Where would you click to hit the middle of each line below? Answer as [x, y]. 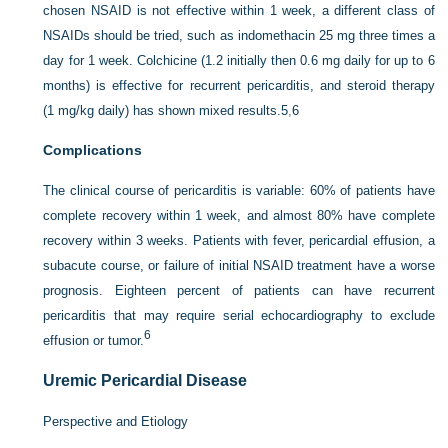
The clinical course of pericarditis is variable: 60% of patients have [239, 191]
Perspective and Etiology [116, 422]
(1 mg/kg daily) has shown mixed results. [162, 111]
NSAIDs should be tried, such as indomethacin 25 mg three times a [239, 36]
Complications [93, 150]
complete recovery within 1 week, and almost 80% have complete [239, 216]
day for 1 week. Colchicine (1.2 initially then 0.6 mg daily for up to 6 [239, 61]
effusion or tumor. [94, 341]
